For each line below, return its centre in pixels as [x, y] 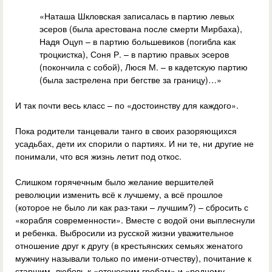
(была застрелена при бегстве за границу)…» [131, 80]
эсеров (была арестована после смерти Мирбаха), [141, 29]
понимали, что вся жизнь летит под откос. [98, 156]
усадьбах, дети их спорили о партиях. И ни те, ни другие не [134, 144]
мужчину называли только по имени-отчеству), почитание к [133, 258]
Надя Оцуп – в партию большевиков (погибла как [138, 42]
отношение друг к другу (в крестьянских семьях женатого [129, 246]
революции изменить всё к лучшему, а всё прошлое [119, 195]
